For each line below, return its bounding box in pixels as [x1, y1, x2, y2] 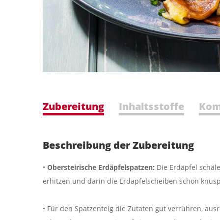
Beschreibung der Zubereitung [43, 138, 194, 152]
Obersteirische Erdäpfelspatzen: [47, 163, 157, 172]
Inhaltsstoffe [119, 100, 184, 113]
